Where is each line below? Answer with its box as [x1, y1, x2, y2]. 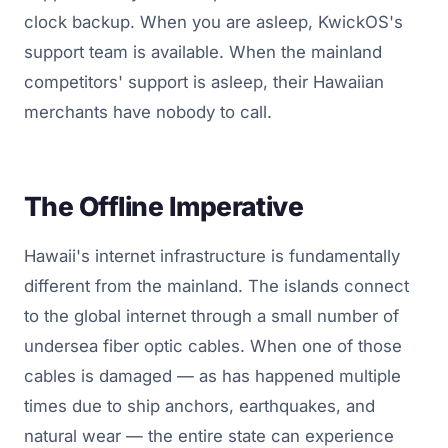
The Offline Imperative [24, 190, 304, 223]
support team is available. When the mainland [24, 42, 382, 63]
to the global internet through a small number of [24, 306, 399, 327]
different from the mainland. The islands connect [24, 276, 409, 297]
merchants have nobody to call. [24, 102, 272, 123]
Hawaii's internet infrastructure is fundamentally [24, 246, 400, 267]
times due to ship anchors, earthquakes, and [24, 396, 375, 417]
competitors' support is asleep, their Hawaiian [24, 72, 384, 93]
